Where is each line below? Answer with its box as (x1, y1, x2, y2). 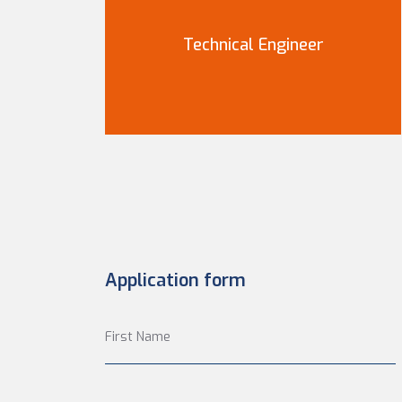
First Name (105, 328, 170, 345)
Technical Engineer (182, 33, 324, 56)
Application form (105, 268, 246, 293)
